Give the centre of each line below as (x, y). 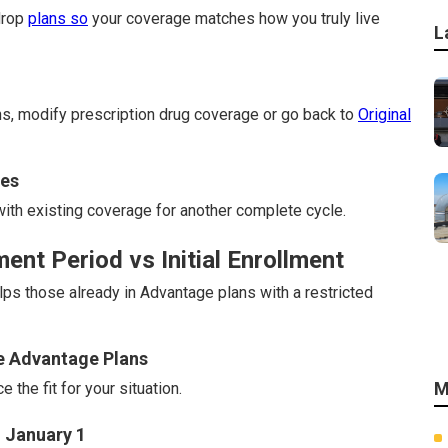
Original (384, 114)
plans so (58, 18)
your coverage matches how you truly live (234, 18)
